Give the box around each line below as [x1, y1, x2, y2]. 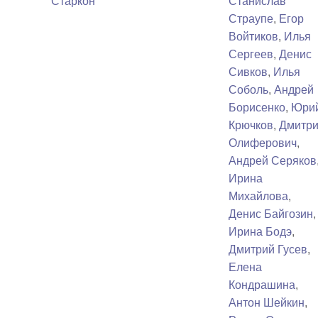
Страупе [229, 13, 274, 26]
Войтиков [229, 31, 279, 43]
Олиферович [229, 137, 297, 150]
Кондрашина [229, 279, 296, 292]
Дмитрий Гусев [229, 243, 308, 256]
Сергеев [229, 48, 274, 61]
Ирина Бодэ [229, 226, 292, 238]
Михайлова [229, 190, 289, 203]
